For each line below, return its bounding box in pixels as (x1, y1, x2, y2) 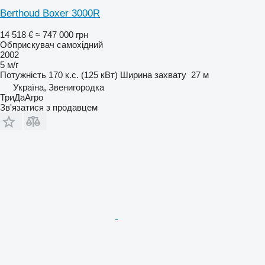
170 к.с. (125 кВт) (49, 69, 118, 80)
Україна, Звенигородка (13, 82, 104, 92)
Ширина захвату (120, 69, 186, 80)
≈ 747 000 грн (35, 29, 88, 40)
